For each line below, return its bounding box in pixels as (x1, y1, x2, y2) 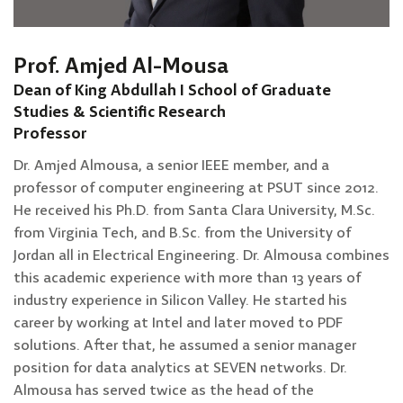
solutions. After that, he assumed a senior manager (13, 334, 356, 357)
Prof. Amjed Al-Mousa (13, 49, 228, 84)
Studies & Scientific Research (13, 100, 226, 125)
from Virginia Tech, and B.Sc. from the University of (13, 221, 351, 245)
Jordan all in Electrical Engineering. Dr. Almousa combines (13, 244, 390, 267)
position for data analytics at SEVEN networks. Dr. (13, 356, 347, 380)
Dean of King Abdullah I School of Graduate (13, 78, 331, 103)
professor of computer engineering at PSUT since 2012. (13, 176, 379, 200)
